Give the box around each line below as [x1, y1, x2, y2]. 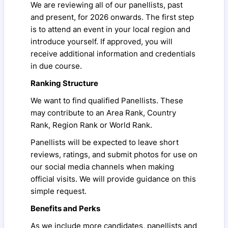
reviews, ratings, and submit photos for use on [31, 150, 197, 159]
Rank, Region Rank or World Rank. [31, 120, 152, 130]
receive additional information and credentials [31, 49, 195, 59]
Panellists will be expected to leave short [31, 137, 179, 147]
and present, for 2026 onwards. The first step [31, 12, 194, 22]
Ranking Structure [31, 78, 98, 88]
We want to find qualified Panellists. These [31, 96, 183, 105]
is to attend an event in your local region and [31, 24, 190, 34]
